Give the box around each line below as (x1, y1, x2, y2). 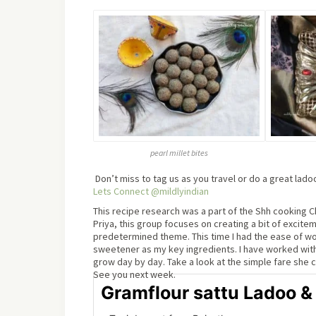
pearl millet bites (150, 147, 209, 159)
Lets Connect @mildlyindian (93, 185, 209, 198)
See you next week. (93, 268, 176, 281)
